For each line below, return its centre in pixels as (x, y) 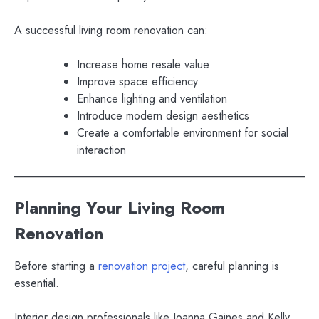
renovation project (142, 266)
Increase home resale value (143, 64)
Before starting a (56, 266)
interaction (101, 150)
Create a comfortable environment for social (183, 132)
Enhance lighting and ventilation (152, 98)
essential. (37, 283)
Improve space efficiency (137, 81)
